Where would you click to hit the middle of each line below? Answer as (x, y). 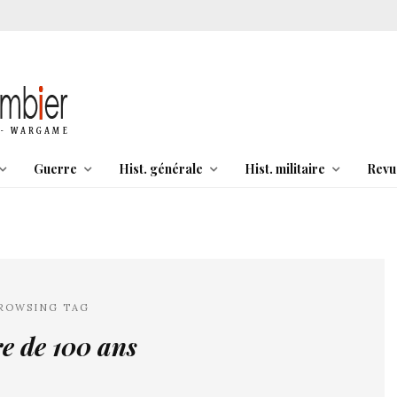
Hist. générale (160, 169)
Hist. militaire (284, 169)
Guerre (55, 169)
